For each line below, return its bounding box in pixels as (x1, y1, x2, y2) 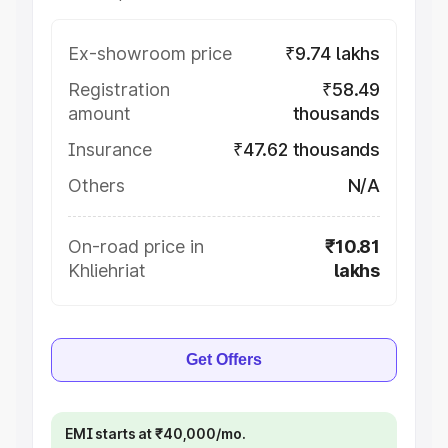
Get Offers (186, 351, 262, 368)
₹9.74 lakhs (284, 43, 380, 64)
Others (68, 175, 125, 196)
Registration (68, 79, 170, 100)
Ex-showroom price (68, 43, 232, 64)
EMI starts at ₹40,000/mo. (65, 425, 246, 442)
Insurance (68, 139, 152, 160)
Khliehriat (68, 260, 146, 281)
